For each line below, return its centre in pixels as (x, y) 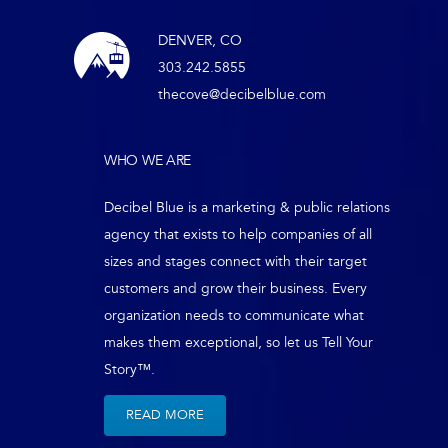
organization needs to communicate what (234, 316)
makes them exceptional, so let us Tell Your (238, 343)
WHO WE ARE (148, 161)
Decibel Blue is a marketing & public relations (247, 208)
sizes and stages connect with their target (235, 262)
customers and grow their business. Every (235, 289)
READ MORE (165, 415)
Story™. (129, 370)
